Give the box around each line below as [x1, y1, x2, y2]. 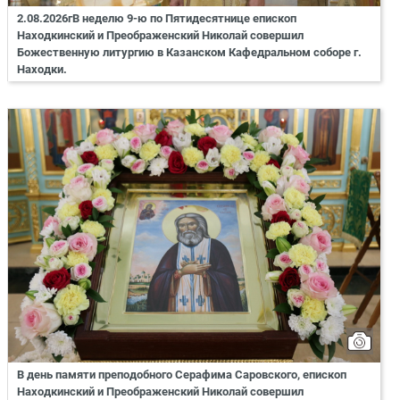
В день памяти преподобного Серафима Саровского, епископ [17, 367, 346, 381]
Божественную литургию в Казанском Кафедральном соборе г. [17, 46, 362, 60]
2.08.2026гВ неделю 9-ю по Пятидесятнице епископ [17, 12, 296, 26]
